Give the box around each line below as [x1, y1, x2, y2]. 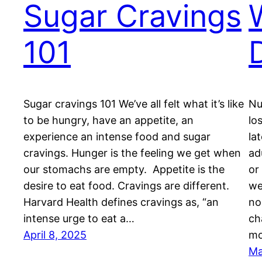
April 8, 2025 [23, 229, 87, 242]
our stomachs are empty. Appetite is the [23, 163, 225, 176]
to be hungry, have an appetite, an [23, 114, 194, 127]
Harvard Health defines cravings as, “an [23, 196, 219, 209]
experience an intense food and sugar [23, 130, 211, 143]
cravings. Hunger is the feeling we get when [23, 147, 241, 160]
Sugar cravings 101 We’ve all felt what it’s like [23, 98, 244, 111]
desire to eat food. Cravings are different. [23, 180, 229, 192]
